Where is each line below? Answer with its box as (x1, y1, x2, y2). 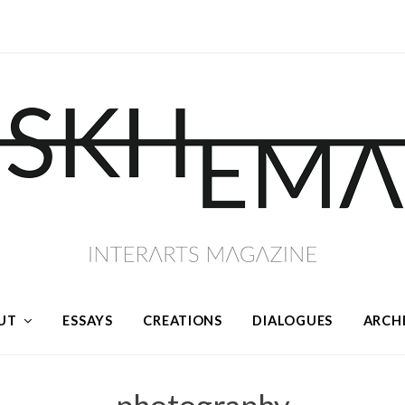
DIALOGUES (252, 312, 334, 328)
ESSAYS (62, 312, 113, 328)
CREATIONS (143, 312, 222, 328)
